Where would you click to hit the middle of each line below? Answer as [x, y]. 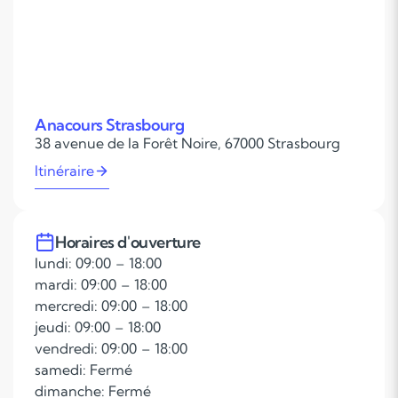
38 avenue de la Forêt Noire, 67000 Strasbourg [187, 143]
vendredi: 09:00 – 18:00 [111, 348]
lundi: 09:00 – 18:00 [98, 263]
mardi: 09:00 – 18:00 [101, 284]
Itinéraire [64, 171]
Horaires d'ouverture [128, 242]
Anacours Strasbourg [110, 125]
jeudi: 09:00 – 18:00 [98, 327]
